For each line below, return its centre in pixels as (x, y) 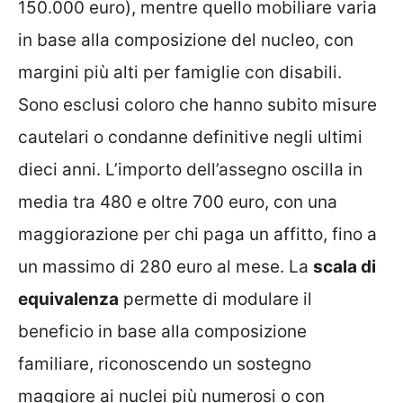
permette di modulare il (215, 299)
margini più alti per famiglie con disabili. (180, 72)
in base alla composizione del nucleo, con (186, 40)
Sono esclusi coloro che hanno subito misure (197, 104)
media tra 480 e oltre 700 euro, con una (178, 201)
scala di (345, 266)
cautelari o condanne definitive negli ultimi (190, 137)
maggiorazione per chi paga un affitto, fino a (197, 234)
